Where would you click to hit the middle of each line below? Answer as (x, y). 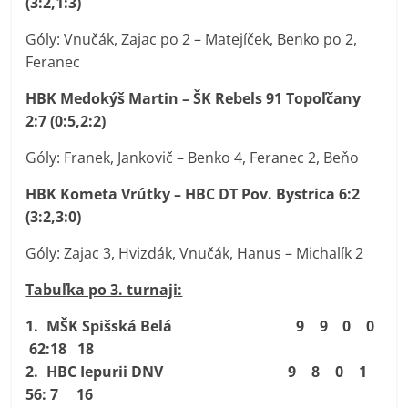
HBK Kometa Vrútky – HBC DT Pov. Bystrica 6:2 (193, 194)
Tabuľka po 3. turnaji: (104, 290)
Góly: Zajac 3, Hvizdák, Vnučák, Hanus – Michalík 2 (195, 254)
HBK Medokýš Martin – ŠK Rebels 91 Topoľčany (194, 99)
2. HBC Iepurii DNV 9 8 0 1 (204, 372)
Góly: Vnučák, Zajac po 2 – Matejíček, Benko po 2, (192, 40)
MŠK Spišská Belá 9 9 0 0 (214, 326)
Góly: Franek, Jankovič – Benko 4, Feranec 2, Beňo (193, 158)
